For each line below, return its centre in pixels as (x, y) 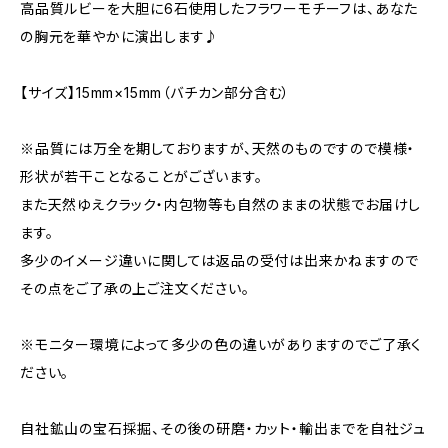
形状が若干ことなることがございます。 (141, 176)
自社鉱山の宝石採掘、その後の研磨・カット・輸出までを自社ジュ (223, 428)
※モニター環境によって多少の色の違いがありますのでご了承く (221, 344)
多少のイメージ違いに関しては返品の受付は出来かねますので (219, 260)
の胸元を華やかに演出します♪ (120, 36)
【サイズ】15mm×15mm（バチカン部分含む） (155, 92)
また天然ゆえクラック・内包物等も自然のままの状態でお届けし (221, 204)
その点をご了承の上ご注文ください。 (135, 288)
